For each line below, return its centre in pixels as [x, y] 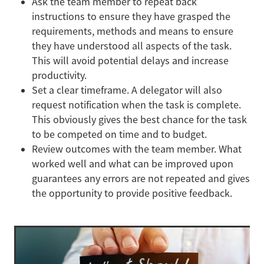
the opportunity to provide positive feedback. [132, 193]
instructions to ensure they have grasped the [131, 16]
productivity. [59, 75]
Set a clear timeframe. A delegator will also [127, 90]
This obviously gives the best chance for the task [139, 119]
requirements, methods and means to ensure [133, 31]
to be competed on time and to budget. [119, 134]
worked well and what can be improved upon [133, 164]
